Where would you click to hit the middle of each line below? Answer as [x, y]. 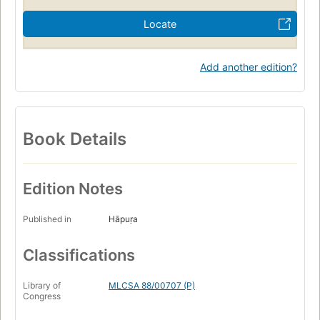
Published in [47, 219]
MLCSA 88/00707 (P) [152, 286]
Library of [42, 286]
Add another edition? [249, 66]
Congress [42, 296]
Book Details [75, 139]
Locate [160, 24]
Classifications [79, 255]
